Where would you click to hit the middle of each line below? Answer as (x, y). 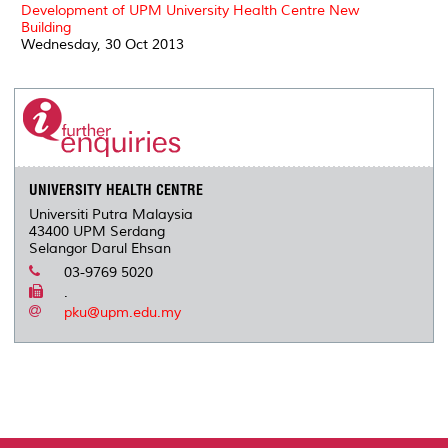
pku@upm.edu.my (123, 313)
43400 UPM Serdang (97, 232)
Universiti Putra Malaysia (111, 215)
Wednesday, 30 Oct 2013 (102, 44)
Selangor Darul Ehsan (100, 249)
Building (46, 27)
